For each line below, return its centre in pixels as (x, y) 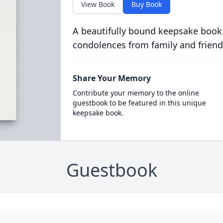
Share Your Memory (111, 78)
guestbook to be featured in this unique (139, 103)
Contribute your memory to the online (136, 93)
